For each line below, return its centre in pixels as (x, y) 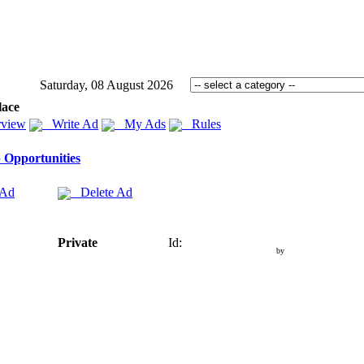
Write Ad (70, 124)
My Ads (140, 124)
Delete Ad (102, 192)
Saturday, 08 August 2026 (106, 85)
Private (78, 243)
